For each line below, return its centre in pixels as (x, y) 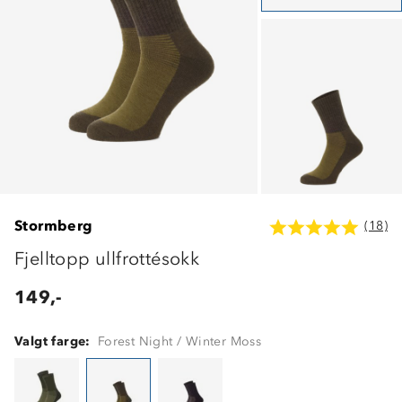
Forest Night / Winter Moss (179, 341)
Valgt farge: (52, 341)
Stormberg (54, 226)
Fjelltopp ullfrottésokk (107, 258)
